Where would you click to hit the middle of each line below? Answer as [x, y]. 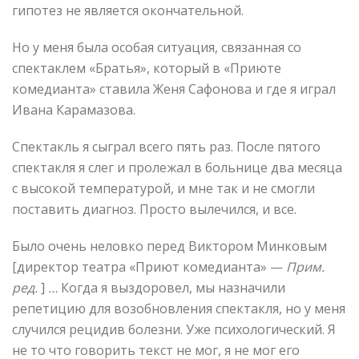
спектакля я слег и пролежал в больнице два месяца [177, 167]
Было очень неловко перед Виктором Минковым [169, 246]
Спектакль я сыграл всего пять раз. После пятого [166, 146]
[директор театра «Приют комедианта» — [149, 266]
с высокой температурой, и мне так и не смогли [163, 188]
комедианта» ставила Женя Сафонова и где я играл [174, 89]
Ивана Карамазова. [74, 109]
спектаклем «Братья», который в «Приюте [147, 68]
